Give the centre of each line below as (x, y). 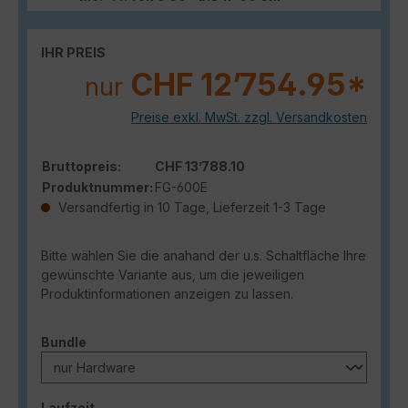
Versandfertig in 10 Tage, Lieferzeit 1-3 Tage (190, 208)
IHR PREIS (73, 53)
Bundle (64, 342)
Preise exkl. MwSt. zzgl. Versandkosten (249, 117)
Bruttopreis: (82, 167)
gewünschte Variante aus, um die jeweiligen (173, 275)
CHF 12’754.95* (249, 85)
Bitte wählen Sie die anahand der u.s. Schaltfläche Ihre (204, 256)
